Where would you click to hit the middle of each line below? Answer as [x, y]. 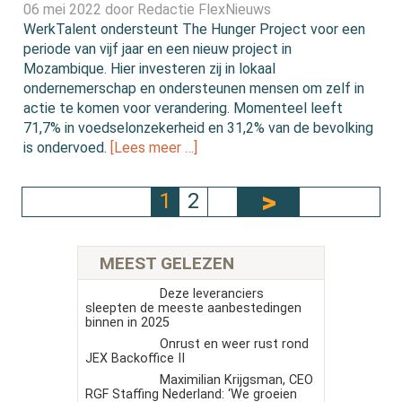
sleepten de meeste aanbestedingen [193, 308]
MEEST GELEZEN [167, 263]
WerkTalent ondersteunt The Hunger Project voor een [195, 30]
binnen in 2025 [127, 322]
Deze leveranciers [211, 293]
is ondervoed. [67, 148]
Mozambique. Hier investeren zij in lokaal [150, 69]
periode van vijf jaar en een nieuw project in [158, 49]
